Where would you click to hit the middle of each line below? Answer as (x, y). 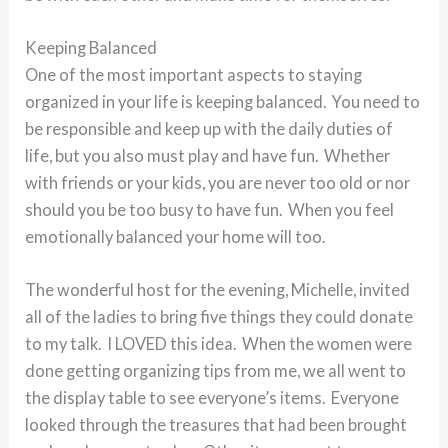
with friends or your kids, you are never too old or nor (218, 182)
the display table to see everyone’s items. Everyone (212, 397)
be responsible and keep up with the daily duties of (209, 128)
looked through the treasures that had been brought (216, 424)
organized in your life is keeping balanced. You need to (223, 101)
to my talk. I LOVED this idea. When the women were (219, 343)
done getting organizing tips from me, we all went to (216, 370)
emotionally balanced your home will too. (175, 236)
